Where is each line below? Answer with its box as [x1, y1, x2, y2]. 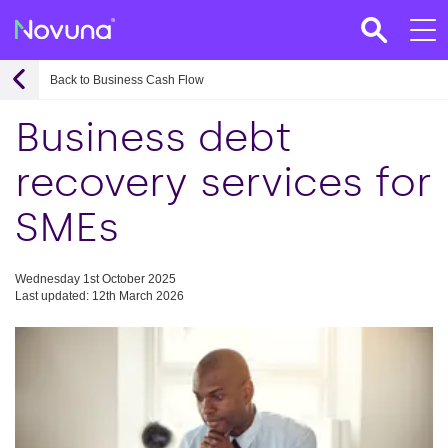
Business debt [15, 113, 292, 162]
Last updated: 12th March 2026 [15, 288, 184, 303]
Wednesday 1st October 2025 [15, 271, 176, 286]
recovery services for [15, 158, 432, 207]
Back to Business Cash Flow [50, 73, 204, 87]
